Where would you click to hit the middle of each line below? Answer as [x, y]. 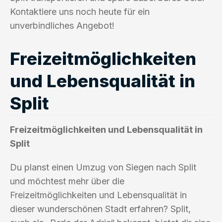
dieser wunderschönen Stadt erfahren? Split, [100, 209]
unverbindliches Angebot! [62, 25]
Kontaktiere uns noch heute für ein [80, 11]
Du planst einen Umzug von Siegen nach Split [103, 167]
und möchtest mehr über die [67, 181]
